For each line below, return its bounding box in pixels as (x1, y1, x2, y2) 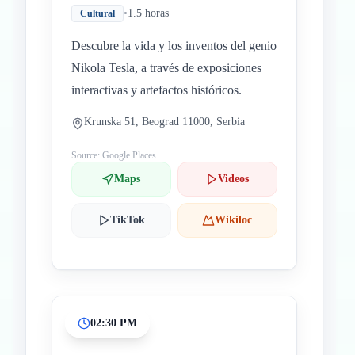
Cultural (80, 8, 115, 19)
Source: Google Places (71, 150, 156, 161)
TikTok (109, 214, 145, 226)
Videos (218, 173, 250, 185)
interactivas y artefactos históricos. (71, 83, 242, 97)
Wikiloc (215, 214, 253, 226)
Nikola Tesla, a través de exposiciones (71, 61, 261, 74)
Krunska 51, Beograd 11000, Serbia (84, 116, 245, 128)
